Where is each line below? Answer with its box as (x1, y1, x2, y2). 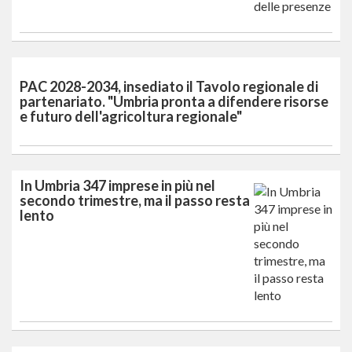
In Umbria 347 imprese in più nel (20, 176, 215, 194)
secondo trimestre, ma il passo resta (20, 191, 250, 209)
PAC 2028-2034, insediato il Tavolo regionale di (20, 77, 318, 95)
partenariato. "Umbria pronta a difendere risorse (20, 92, 328, 110)
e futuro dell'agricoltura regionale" (20, 107, 242, 125)
